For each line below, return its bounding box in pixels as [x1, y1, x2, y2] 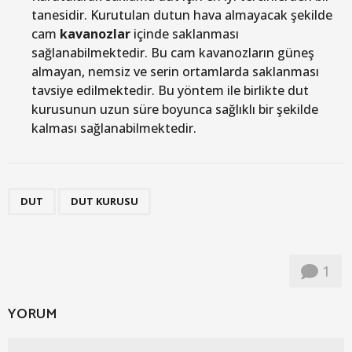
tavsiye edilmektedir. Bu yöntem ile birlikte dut [31, 81, 309, 99]
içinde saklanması [130, 24, 239, 42]
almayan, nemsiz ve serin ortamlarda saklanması [31, 62, 319, 80]
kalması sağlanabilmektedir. [31, 119, 196, 137]
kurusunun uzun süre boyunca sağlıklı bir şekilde [31, 100, 318, 118]
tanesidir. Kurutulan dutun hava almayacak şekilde [31, 5, 332, 24]
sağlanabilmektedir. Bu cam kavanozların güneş [31, 43, 314, 61]
